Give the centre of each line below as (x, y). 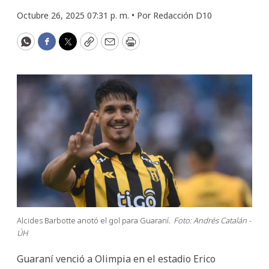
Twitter (86, 47)
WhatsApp (52, 47)
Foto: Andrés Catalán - (212, 220)
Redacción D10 (183, 15)
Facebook (71, 47)
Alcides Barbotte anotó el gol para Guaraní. (94, 220)
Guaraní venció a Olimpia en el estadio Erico (116, 258)
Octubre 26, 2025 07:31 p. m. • (77, 15)
